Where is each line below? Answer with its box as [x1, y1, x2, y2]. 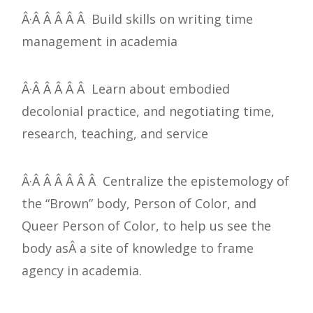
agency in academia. [22, 262, 142, 279]
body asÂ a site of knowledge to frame [22, 240, 254, 257]
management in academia [22, 33, 177, 50]
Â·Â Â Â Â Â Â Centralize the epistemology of [22, 173, 289, 190]
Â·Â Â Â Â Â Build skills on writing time [22, 10, 253, 28]
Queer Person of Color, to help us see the [22, 217, 271, 235]
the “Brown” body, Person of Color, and [22, 195, 256, 212]
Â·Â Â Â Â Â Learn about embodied [22, 80, 230, 98]
